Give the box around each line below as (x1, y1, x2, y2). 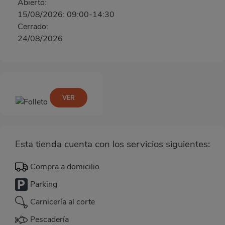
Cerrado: (18, 21, 48, 32)
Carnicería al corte (30, 196, 95, 208)
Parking (30, 179, 57, 190)
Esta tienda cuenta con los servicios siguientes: (15, 137, 210, 151)
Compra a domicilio (30, 161, 99, 173)
